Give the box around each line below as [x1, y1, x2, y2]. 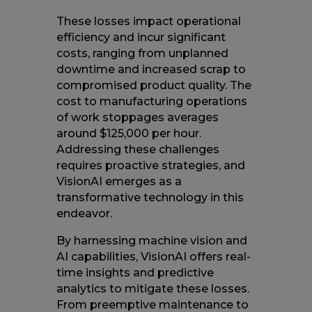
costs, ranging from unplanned [56, 47, 228, 61]
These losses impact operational [56, 15, 241, 29]
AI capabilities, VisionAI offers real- [56, 250, 251, 264]
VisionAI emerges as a [56, 175, 182, 189]
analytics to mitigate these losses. [56, 282, 249, 296]
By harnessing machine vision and [56, 234, 247, 248]
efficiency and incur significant [56, 31, 226, 45]
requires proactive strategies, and [56, 159, 245, 173]
